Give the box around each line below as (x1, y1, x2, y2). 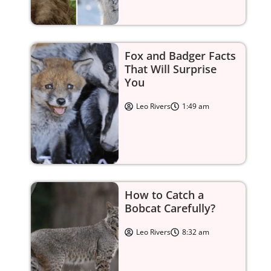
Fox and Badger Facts (125, 48, 237, 63)
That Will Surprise (125, 61, 217, 76)
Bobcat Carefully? (125, 200, 216, 215)
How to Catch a (125, 187, 204, 202)
